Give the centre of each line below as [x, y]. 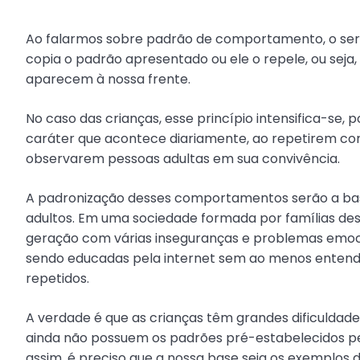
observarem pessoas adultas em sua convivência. [183, 158]
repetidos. [57, 278]
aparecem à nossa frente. [108, 79]
